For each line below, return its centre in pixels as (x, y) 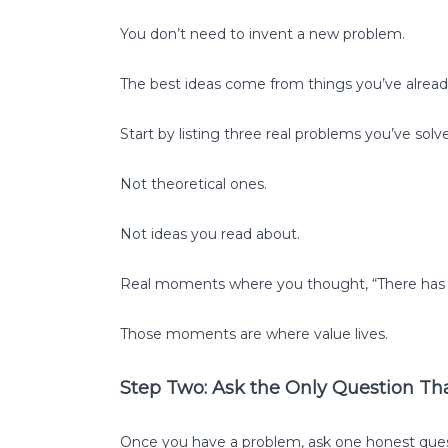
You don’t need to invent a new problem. (262, 33)
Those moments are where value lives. (254, 333)
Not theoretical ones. (193, 183)
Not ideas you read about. (210, 233)
